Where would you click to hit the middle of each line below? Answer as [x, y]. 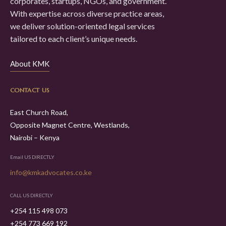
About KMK [30, 63]
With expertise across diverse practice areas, [87, 13]
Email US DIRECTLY [32, 157]
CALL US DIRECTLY [32, 195]
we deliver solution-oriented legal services [82, 26]
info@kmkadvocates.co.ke [51, 172]
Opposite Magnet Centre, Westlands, [70, 125]
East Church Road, [39, 112]
